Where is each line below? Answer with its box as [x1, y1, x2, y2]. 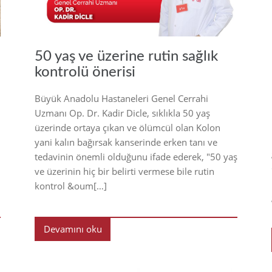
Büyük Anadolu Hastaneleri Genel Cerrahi [35, 92, 208, 104]
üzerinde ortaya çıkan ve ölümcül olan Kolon [35, 121, 220, 134]
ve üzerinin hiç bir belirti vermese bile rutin [35, 165, 214, 177]
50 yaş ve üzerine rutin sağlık [35, 49, 218, 64]
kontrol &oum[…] [35, 179, 107, 192]
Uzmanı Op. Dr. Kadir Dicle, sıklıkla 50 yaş [35, 106, 210, 119]
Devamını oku [43, 222, 102, 235]
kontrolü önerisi [35, 64, 135, 80]
